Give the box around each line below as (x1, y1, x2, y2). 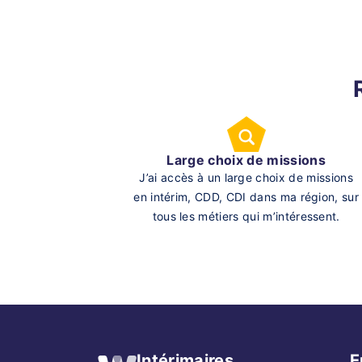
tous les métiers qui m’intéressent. (152, 208, 340, 223)
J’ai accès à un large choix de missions (139, 170, 353, 184)
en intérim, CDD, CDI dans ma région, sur (133, 189, 360, 204)
